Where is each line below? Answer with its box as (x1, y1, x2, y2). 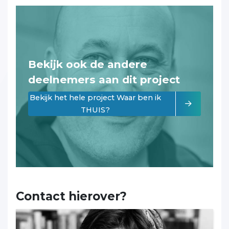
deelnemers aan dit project (28, 73, 180, 86)
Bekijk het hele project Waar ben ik (30, 93, 161, 103)
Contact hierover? (16, 189, 127, 204)
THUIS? (81, 105, 110, 115)
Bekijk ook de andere (28, 58, 147, 71)
